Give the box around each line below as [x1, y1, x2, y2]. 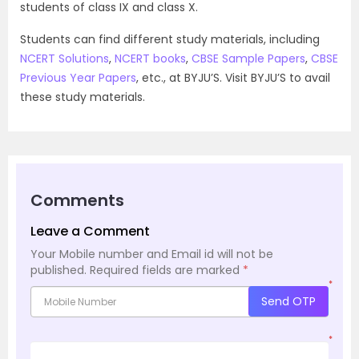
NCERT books [115, 50, 186, 67]
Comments [30, 189, 124, 212]
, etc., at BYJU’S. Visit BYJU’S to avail [136, 70, 330, 87]
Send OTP [261, 293, 316, 310]
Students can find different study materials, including [20, 31, 320, 48]
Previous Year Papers [20, 70, 136, 87]
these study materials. [20, 89, 145, 106]
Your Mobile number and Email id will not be [30, 246, 273, 263]
